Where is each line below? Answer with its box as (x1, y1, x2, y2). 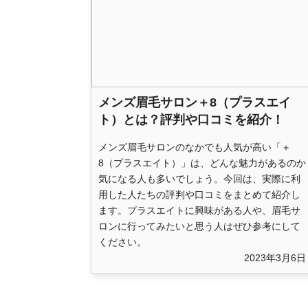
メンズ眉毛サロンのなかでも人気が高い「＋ (98, 141, 291, 153)
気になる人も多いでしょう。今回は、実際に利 (98, 173, 300, 184)
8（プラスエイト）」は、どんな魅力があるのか (98, 157, 306, 168)
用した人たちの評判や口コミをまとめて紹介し (98, 188, 300, 200)
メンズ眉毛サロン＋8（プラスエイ (98, 95, 291, 109)
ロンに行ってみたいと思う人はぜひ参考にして (98, 220, 300, 232)
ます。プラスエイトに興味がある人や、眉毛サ (98, 204, 300, 216)
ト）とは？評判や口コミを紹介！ (98, 112, 284, 126)
